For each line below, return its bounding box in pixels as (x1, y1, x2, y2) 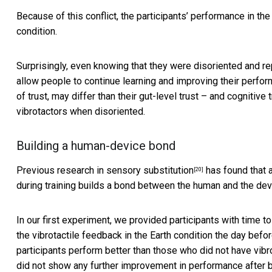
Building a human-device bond (16, 138, 175, 154)
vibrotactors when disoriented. (16, 106, 145, 118)
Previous (16, 165, 57, 177)
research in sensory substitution (57, 165, 194, 177)
